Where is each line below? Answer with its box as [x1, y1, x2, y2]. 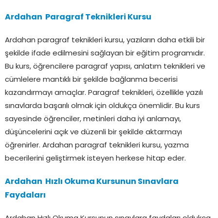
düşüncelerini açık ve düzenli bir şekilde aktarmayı [5, 128, 182, 136]
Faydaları [5, 191, 46, 200]
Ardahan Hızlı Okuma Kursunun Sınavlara [5, 178, 179, 186]
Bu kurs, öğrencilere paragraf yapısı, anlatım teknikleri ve [5, 63, 205, 71]
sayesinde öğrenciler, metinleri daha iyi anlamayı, [5, 115, 181, 123]
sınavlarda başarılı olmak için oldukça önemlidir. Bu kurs [5, 102, 200, 110]
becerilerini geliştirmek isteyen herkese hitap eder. [5, 155, 186, 163]
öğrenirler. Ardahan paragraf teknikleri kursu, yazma [5, 142, 189, 149]
